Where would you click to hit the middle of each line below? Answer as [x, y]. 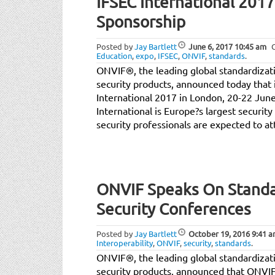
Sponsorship [141, 21]
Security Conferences [174, 209]
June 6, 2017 [211, 46]
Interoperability [125, 242]
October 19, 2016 [219, 233]
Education [114, 55]
